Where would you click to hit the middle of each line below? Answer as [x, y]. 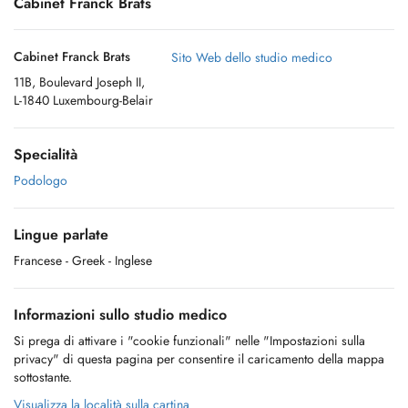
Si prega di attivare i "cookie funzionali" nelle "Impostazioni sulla [189, 341]
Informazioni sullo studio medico [120, 315]
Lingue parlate [61, 235]
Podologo [41, 180]
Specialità [46, 154]
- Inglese [130, 260]
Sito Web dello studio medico [252, 57]
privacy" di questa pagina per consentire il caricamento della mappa [199, 359]
